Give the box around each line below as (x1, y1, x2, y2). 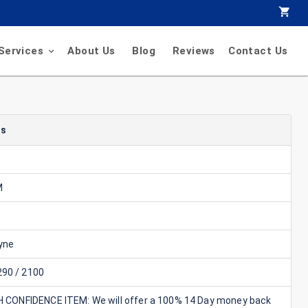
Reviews (172, 45, 215, 57)
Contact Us (228, 45, 288, 57)
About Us (67, 45, 115, 57)
